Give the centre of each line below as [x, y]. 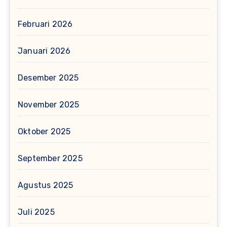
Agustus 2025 [46, 185]
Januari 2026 [44, 51]
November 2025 [49, 105]
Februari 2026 [45, 24]
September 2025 [50, 159]
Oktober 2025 [44, 132]
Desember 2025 [48, 78]
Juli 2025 [36, 212]
